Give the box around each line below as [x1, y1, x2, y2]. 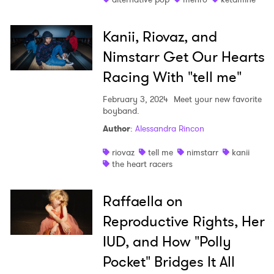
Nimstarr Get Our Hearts [102, 46, 265, 68]
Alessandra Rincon [135, 122, 204, 135]
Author [102, 122, 130, 135]
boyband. [102, 105, 139, 117]
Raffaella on [102, 191, 183, 212]
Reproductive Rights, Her [102, 211, 265, 232]
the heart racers [111, 158, 172, 171]
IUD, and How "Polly [102, 231, 231, 253]
